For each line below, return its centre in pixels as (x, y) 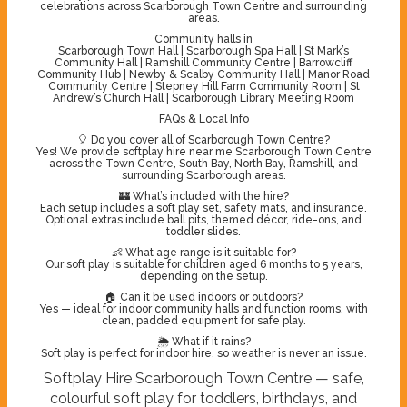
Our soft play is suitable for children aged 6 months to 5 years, (203, 264)
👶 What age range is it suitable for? (203, 252)
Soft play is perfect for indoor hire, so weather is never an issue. (203, 353)
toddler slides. (203, 231)
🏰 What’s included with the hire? (203, 196)
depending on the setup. (203, 276)
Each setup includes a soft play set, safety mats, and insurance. (203, 208)
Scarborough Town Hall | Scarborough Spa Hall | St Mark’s (203, 50)
